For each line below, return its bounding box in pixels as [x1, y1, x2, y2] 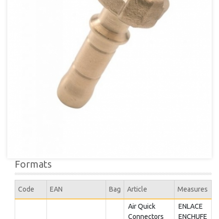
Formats [15, 158, 52, 170]
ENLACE [178, 202, 203, 211]
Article [127, 185, 147, 194]
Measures [177, 185, 208, 194]
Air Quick [128, 202, 155, 211]
